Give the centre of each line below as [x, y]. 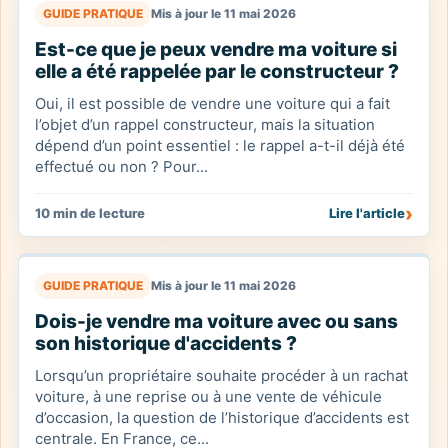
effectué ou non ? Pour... [121, 166]
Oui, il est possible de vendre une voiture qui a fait [212, 103]
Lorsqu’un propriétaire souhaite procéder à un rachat [221, 375]
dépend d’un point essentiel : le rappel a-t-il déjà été [220, 145]
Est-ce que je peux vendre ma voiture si [216, 49]
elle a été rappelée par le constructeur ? [217, 71]
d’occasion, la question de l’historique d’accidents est [222, 417]
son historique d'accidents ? [166, 343]
